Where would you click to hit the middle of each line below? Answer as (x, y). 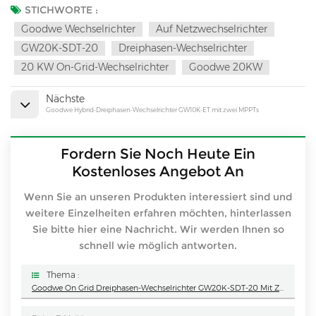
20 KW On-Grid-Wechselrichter (95, 67)
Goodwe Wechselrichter (78, 29)
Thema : (63, 274)
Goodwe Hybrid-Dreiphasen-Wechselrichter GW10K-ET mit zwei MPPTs (152, 110)
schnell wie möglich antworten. (158, 245)
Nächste (65, 99)
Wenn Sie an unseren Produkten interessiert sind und (158, 196)
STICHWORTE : (61, 10)
